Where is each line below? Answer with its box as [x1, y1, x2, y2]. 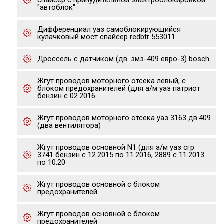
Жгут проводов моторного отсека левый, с [37, 76, 186, 85]
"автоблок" [37, 3, 75, 12]
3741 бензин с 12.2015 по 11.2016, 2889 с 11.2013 [37, 150, 204, 159]
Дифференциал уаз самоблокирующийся [37, 25, 181, 34]
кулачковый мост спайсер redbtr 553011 [37, 32, 175, 41]
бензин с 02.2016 [37, 91, 95, 100]
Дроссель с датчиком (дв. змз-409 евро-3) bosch [37, 54, 209, 63]
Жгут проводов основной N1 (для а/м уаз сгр [37, 143, 194, 152]
